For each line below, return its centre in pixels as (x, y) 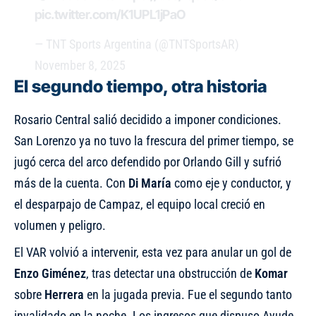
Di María (150, 183)
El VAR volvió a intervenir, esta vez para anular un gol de (153, 253)
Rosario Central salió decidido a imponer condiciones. (148, 120)
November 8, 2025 (80, 66)
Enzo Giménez (50, 274)
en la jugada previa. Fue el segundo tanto (188, 295)
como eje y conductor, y (231, 183)
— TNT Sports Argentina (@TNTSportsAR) (136, 44)
